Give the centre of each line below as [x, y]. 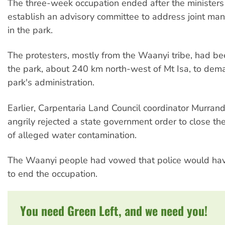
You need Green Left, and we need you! [114, 211]
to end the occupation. [52, 174]
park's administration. [51, 83]
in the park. [30, 30]
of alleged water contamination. [72, 135]
